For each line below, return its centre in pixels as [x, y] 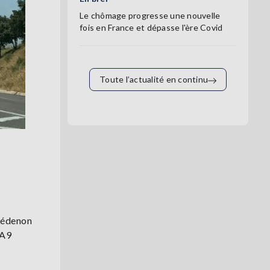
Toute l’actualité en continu [154, 80]
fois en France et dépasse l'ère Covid [151, 28]
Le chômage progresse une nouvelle [150, 16]
